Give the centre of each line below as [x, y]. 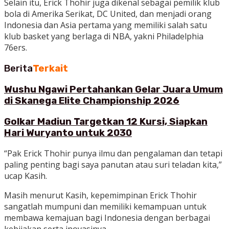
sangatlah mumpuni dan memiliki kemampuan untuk [105, 207]
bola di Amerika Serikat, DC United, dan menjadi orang [108, 14]
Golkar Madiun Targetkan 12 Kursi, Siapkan [106, 121]
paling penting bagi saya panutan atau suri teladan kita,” [113, 165]
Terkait [50, 69]
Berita [18, 69]
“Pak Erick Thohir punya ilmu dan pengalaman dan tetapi [113, 154]
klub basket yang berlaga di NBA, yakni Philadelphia [104, 37]
